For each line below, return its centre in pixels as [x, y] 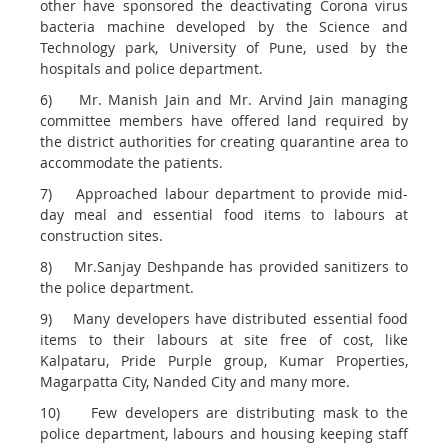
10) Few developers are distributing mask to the [224, 413]
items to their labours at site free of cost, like [224, 340]
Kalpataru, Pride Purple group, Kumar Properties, [224, 361]
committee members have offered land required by [224, 121]
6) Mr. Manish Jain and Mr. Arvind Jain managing [224, 100]
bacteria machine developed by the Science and [224, 27]
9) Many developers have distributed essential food [224, 319]
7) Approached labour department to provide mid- [224, 194]
